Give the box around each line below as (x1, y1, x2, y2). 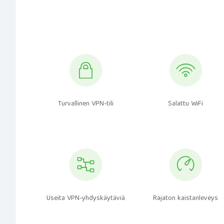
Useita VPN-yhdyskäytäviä (46, 192, 125, 204)
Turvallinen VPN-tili (57, 98, 113, 110)
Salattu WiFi (168, 98, 203, 110)
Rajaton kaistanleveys (153, 192, 218, 204)
